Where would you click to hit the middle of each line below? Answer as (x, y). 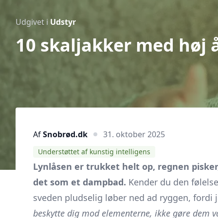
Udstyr (63, 22)
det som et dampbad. (80, 182)
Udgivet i (33, 22)
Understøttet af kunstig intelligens (94, 152)
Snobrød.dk (65, 134)
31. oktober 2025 (134, 134)
